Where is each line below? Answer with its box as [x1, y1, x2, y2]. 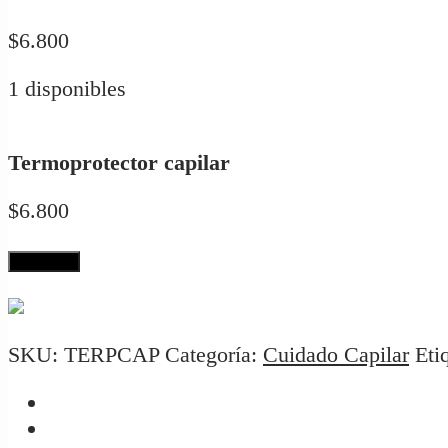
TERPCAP [64, 341, 159, 367]
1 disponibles [8, 76, 126, 102]
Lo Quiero [16, 253, 72, 269]
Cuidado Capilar [263, 341, 409, 367]
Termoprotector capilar [8, 150, 230, 176]
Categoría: [165, 341, 263, 367]
